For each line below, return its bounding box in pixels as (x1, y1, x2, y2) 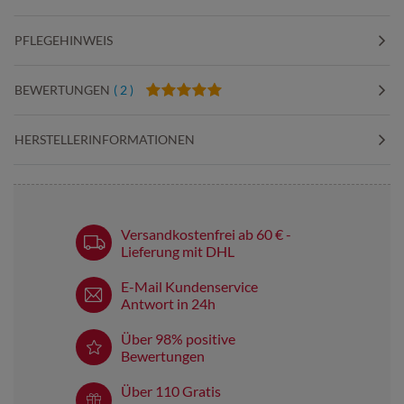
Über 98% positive (121, 329, 235, 347)
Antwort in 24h (121, 294, 216, 312)
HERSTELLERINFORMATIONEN (14, 131, 195, 147)
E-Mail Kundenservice (121, 277, 258, 295)
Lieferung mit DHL (121, 242, 234, 260)
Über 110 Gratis (121, 381, 221, 399)
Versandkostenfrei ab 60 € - (121, 225, 291, 243)
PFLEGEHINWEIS (14, 32, 113, 48)
